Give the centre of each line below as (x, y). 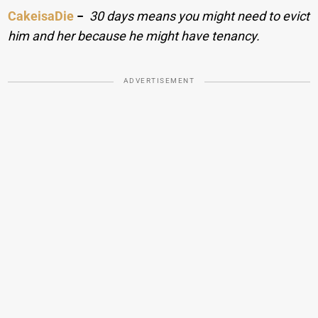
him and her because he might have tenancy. (134, 36)
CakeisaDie (41, 16)
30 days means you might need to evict (200, 16)
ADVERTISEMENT (159, 81)
